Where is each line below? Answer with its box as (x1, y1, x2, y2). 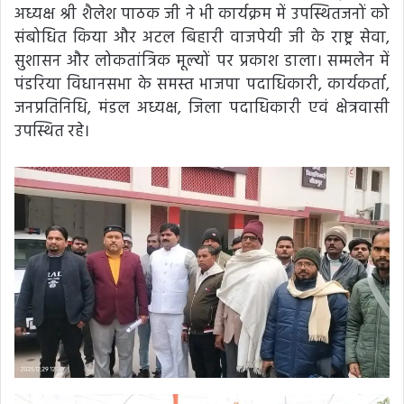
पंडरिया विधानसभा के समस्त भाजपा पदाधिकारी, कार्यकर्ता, (14, 71, 390, 98)
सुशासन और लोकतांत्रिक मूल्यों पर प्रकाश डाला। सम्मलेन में (14, 48, 390, 75)
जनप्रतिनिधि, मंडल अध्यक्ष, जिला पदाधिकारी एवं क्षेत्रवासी (14, 95, 390, 122)
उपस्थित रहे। (14, 118, 89, 145)
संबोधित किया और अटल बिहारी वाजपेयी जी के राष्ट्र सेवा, (14, 24, 390, 51)
